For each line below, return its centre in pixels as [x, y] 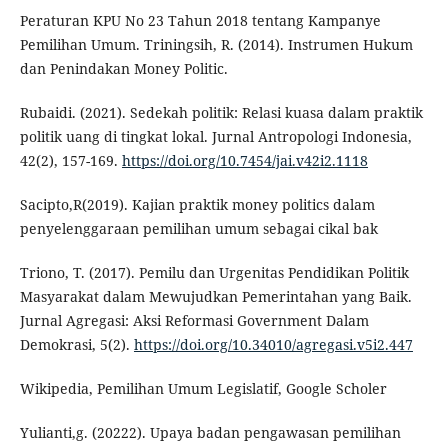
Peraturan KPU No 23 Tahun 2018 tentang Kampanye [200, 21]
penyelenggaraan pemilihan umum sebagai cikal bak [198, 229]
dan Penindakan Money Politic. [123, 69]
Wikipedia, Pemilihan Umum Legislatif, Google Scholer [203, 389]
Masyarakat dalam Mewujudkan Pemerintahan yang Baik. [215, 297]
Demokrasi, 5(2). [76, 345]
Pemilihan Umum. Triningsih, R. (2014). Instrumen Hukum [216, 45]
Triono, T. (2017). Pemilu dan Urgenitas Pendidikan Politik [214, 273]
